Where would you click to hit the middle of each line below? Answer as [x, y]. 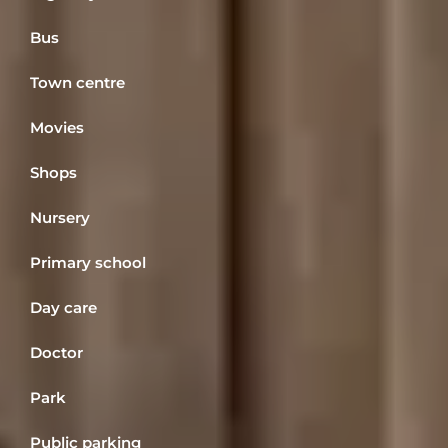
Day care [63, 308]
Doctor [56, 353]
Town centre [77, 83]
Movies [57, 128]
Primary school [88, 263]
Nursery [60, 218]
